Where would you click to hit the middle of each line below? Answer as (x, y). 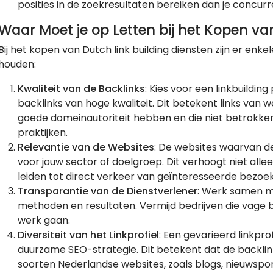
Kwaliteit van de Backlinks (81, 88)
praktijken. (43, 132)
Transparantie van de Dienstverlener (108, 191)
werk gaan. (44, 220)
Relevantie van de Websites (86, 147)
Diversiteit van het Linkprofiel (88, 235)
